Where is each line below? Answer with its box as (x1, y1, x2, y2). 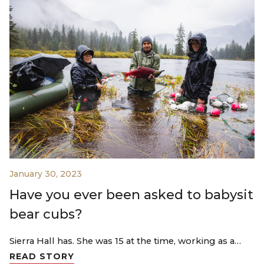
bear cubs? (9, 206, 82, 223)
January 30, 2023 (9, 169, 82, 180)
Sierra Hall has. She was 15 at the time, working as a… (9, 236, 241, 247)
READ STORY (9, 251, 74, 262)
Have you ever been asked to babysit (9, 187, 253, 203)
